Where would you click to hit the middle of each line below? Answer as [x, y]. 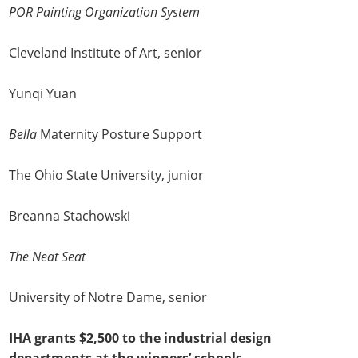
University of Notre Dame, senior [108, 298]
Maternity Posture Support [120, 135]
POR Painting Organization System [105, 12]
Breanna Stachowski [70, 216]
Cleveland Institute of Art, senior [106, 53]
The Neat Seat [48, 257]
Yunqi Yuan [43, 94]
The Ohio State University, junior [107, 175]
